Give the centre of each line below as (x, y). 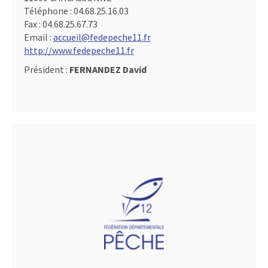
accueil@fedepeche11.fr (102, 37)
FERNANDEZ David (108, 69)
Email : (39, 37)
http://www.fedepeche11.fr (79, 50)
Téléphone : (49, 11)
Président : (47, 69)
